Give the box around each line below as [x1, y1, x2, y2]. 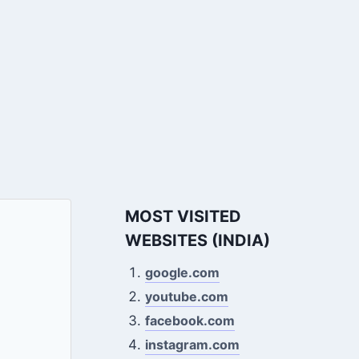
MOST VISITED [124, 207, 241, 226]
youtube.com [145, 288, 229, 305]
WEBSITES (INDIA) [124, 231, 270, 250]
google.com [145, 264, 220, 280]
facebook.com [145, 313, 236, 329]
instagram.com [145, 337, 240, 353]
